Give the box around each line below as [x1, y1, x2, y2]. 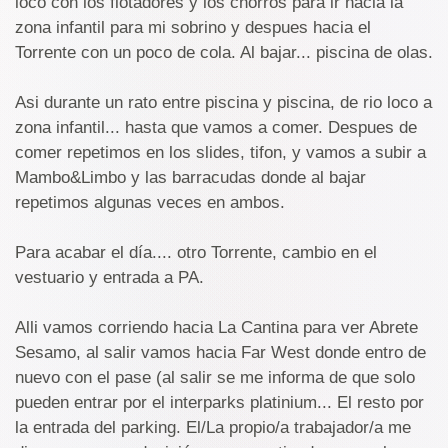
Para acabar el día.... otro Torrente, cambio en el [15, 243, 377, 262]
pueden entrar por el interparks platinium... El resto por [15, 393, 424, 412]
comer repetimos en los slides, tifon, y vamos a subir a [15, 143, 426, 162]
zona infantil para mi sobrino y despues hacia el [15, 18, 371, 37]
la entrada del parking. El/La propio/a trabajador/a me [15, 418, 411, 437]
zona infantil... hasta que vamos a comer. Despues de [15, 118, 417, 137]
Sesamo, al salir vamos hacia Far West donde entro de [15, 343, 426, 362]
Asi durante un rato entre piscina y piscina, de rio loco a [15, 93, 432, 112]
